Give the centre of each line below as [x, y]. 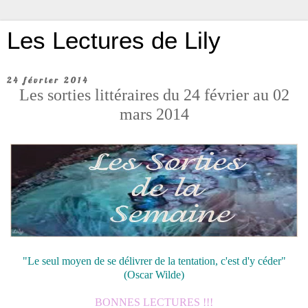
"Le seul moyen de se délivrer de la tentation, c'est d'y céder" [154, 261]
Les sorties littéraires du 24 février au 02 [154, 95]
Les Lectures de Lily [114, 41]
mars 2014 [154, 114]
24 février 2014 [48, 80]
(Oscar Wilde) [154, 274]
